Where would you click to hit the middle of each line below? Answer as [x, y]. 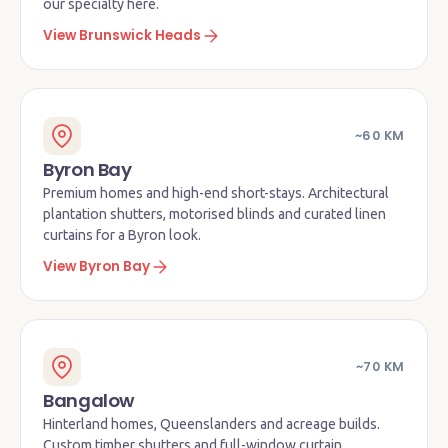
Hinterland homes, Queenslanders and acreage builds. [211, 424]
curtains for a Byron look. [122, 235]
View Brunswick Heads [122, 35]
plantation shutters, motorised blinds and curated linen [214, 214]
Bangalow [89, 400]
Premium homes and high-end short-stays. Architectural [216, 193]
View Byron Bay [96, 266]
